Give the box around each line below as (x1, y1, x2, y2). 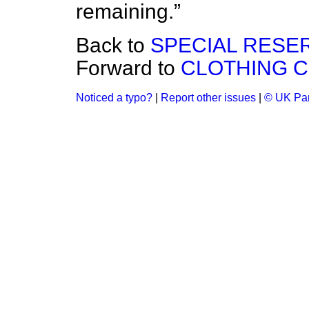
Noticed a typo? (76, 92, 152, 104)
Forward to (76, 57, 181, 80)
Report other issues (161, 92, 256, 104)
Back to (76, 34, 150, 57)
